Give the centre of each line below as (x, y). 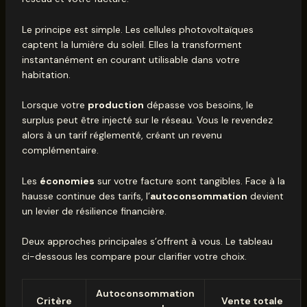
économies (67, 181)
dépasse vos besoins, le (198, 105)
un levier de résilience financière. (94, 211)
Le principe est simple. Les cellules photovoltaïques (137, 29)
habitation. (46, 74)
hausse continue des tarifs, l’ (86, 196)
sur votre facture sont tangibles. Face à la (189, 181)
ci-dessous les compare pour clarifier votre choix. (134, 256)
